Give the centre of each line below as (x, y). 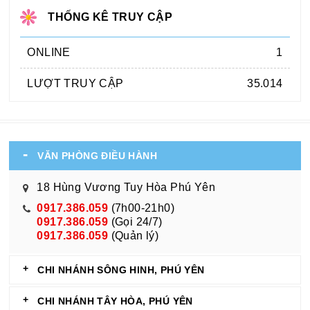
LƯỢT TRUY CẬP (75, 83)
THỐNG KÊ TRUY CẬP (110, 17)
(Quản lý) (134, 235)
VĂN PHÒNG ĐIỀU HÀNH (98, 155)
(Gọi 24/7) (135, 221)
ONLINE (49, 52)
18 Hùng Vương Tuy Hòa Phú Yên (126, 187)
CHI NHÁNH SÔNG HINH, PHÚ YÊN (121, 270)
